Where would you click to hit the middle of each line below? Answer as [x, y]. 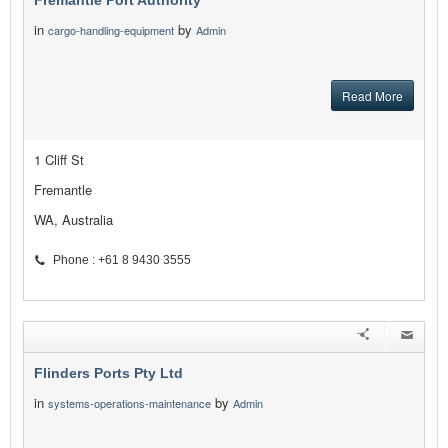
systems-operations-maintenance [129, 403]
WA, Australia [73, 220]
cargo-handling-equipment [111, 30]
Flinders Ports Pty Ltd [108, 373]
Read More [372, 96]
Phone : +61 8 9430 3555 [122, 260]
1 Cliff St [59, 160]
